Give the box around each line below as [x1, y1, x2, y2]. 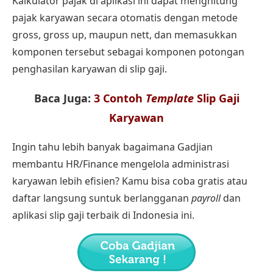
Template [145, 90, 194, 105]
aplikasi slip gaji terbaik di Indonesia [12, 208, 179, 222]
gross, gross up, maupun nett [12, 27, 149, 41]
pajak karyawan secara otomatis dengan [12, 10, 202, 24]
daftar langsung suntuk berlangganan [12, 191, 191, 205]
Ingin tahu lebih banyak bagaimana [12, 140, 177, 154]
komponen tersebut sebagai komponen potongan [12, 44, 244, 58]
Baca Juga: [34, 90, 94, 105]
